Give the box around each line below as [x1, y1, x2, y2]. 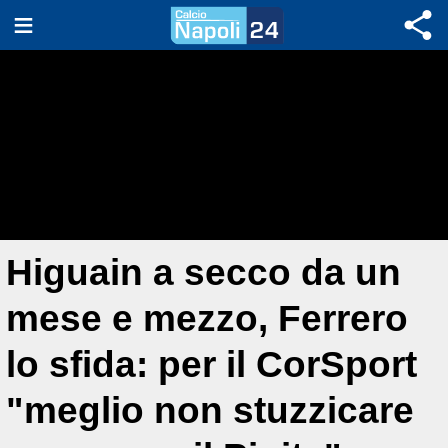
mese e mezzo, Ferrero [6, 298, 408, 339]
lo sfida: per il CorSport [6, 344, 417, 385]
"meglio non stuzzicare [6, 390, 414, 431]
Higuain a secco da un [6, 252, 401, 293]
